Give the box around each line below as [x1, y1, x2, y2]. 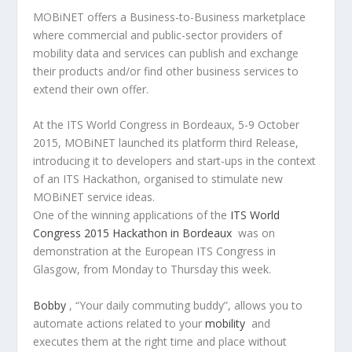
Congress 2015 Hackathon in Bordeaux [33, 225, 233, 241]
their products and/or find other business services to [33, 64, 299, 79]
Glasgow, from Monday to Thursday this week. [33, 262, 272, 277]
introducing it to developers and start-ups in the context [33, 153, 317, 169]
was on [232, 225, 276, 241]
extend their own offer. [33, 82, 149, 97]
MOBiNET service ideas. [33, 189, 156, 205]
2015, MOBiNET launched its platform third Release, [33, 135, 299, 151]
